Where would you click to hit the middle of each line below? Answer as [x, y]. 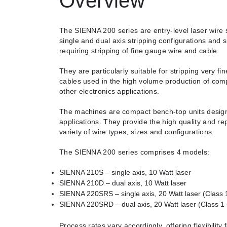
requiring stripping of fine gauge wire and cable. [139, 50]
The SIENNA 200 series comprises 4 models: [135, 152]
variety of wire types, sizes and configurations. [137, 131]
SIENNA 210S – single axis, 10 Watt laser [125, 172]
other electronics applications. [109, 91]
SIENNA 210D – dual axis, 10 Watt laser [123, 183]
